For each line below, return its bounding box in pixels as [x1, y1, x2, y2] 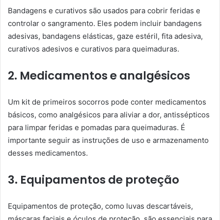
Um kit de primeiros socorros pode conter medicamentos [8, 97, 206, 107]
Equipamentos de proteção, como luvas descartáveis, [8, 201, 193, 211]
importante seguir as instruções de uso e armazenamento [8, 135, 209, 145]
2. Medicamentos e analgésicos [8, 67, 190, 83]
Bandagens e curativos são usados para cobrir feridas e [8, 5, 200, 15]
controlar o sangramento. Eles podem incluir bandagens [8, 18, 202, 28]
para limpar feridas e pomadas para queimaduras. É [8, 122, 185, 132]
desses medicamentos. [8, 148, 88, 158]
